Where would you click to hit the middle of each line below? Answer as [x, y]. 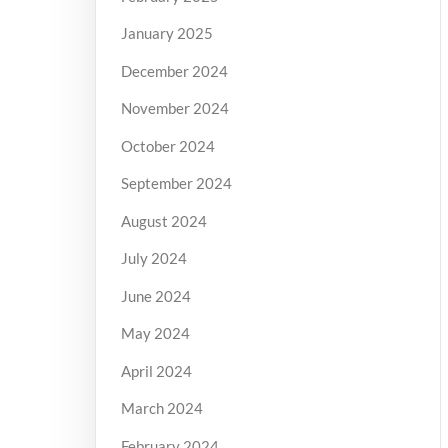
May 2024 [155, 333]
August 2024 [163, 220]
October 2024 [167, 145]
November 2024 [174, 108]
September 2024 [176, 183]
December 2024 [174, 70]
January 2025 [166, 33]
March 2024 [161, 408]
